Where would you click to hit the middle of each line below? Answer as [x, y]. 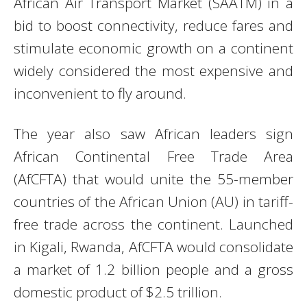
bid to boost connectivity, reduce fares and [153, 25]
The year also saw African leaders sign [153, 133]
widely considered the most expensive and [153, 70]
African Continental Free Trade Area [153, 156]
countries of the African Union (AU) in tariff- [153, 201]
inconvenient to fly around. [100, 93]
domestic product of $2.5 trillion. [118, 292]
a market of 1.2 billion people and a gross [153, 269]
